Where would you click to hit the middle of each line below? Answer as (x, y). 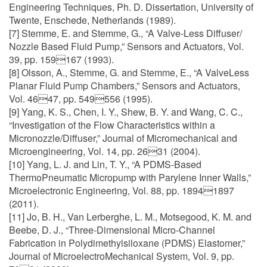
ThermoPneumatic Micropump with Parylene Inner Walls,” (130, 177)
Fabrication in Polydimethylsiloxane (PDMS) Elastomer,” (127, 243)
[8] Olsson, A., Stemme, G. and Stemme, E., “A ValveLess (129, 72)
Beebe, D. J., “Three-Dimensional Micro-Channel (112, 230)
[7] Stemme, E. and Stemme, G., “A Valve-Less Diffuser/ (125, 33)
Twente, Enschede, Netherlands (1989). (92, 20)
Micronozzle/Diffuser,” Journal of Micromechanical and (123, 138)
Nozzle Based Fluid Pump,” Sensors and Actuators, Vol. (126, 46)
